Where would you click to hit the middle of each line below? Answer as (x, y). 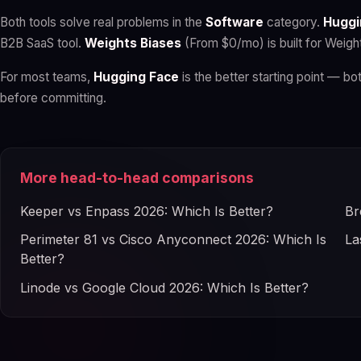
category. (293, 23)
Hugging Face (136, 77)
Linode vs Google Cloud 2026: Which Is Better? (164, 287)
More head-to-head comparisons (137, 178)
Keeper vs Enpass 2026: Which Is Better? (147, 212)
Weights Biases (133, 44)
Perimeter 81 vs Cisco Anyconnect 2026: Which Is (173, 240)
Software (234, 23)
